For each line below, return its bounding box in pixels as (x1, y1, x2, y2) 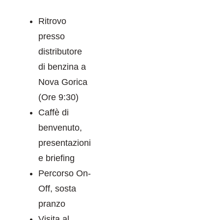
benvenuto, (38, 122, 82, 133)
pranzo (38, 198, 65, 209)
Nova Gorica (38, 77, 87, 87)
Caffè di (38, 107, 69, 117)
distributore (38, 46, 82, 56)
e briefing (38, 153, 75, 163)
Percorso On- (38, 168, 91, 178)
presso (38, 31, 65, 41)
